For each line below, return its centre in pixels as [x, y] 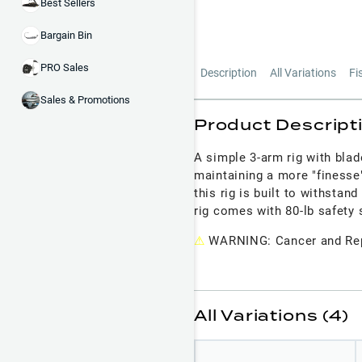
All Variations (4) [271, 315]
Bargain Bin [66, 36]
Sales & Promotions [85, 100]
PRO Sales [65, 68]
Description [229, 72]
